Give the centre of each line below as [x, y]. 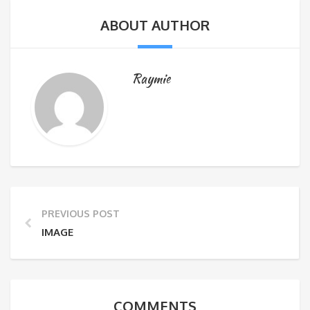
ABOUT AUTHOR [155, 25]
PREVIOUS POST [81, 214]
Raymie [151, 79]
